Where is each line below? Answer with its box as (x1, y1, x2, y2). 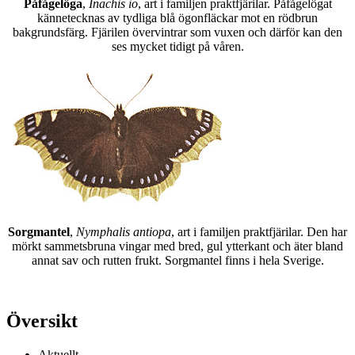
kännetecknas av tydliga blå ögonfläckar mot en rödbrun (37, 11, 318, 25)
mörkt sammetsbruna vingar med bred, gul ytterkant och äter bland (12, 239, 343, 254)
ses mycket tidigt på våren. (111, 40, 244, 54)
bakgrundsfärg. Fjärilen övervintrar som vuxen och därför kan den (13, 25, 342, 40)
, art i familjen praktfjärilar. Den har (171, 225, 347, 239)
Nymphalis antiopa (76, 225, 171, 239)
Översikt (6, 310, 78, 331)
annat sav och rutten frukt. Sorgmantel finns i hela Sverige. (31, 254, 324, 268)
